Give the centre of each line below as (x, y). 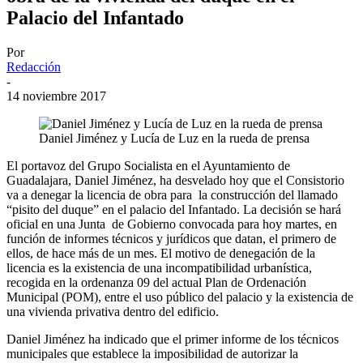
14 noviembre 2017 (56, 96)
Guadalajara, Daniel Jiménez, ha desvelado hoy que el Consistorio (175, 180)
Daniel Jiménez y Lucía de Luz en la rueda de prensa (174, 138)
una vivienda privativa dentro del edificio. (113, 311)
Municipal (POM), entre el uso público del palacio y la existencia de (180, 297)
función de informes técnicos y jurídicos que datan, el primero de (171, 238)
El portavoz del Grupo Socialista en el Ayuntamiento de (148, 165)
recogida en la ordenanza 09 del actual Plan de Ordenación (156, 282)
